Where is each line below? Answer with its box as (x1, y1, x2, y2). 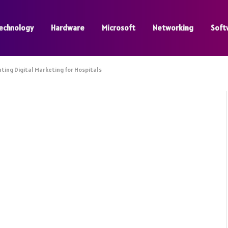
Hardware (51, 23, 84, 33)
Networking (153, 23, 193, 33)
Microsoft (102, 23, 135, 33)
